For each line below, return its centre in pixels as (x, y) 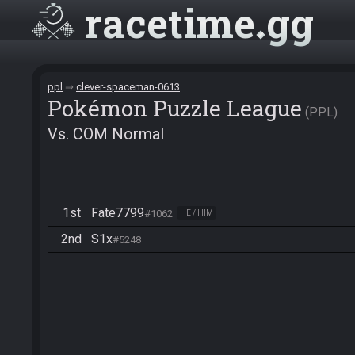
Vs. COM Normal (106, 134)
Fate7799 (118, 213)
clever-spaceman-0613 (128, 87)
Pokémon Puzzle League (175, 108)
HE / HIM (197, 213)
